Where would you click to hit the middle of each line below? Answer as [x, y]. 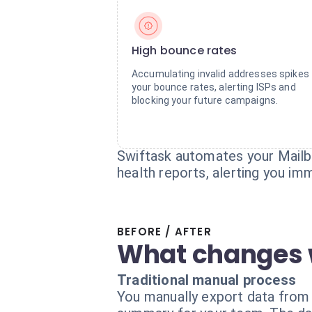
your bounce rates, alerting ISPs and [214, 87]
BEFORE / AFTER [164, 232]
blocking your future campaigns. [205, 100]
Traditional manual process [206, 280]
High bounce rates [185, 50]
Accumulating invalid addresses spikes [220, 74]
